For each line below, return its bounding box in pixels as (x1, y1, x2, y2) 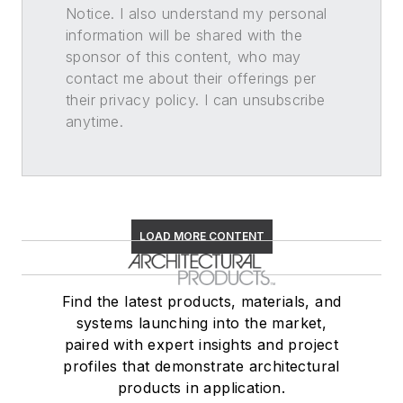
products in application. (117, 378, 286, 397)
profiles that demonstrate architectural (63, 356, 340, 375)
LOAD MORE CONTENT (139, 228, 264, 243)
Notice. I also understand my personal (66, 4, 327, 22)
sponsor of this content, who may (66, 47, 301, 66)
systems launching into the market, (76, 313, 327, 332)
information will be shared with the (66, 25, 302, 44)
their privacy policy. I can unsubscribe (66, 90, 326, 109)
